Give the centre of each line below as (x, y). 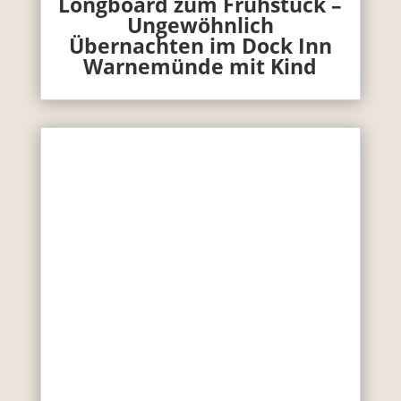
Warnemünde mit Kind (200, 66)
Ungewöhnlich (200, 25)
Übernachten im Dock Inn (200, 45)
